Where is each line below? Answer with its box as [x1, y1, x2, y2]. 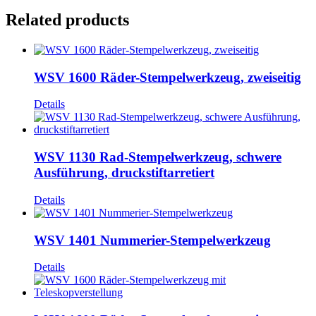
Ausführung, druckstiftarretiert [34, 165, 214, 181]
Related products [6, 11, 129, 29]
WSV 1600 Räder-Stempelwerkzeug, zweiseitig [34, 69, 301, 85]
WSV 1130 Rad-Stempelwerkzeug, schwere [34, 150, 281, 165]
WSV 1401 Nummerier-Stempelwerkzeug [34, 232, 271, 248]
